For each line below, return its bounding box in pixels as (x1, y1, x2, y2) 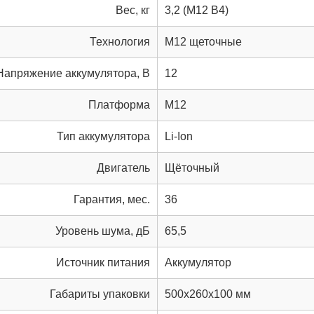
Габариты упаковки (50, 287, 150, 300)
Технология (90, 35, 150, 48)
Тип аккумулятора (57, 130, 150, 142)
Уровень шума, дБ (55, 224, 150, 237)
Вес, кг (116, 4, 150, 16)
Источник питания (56, 256, 150, 268)
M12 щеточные (165, 35, 242, 48)
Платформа (88, 98, 150, 111)
